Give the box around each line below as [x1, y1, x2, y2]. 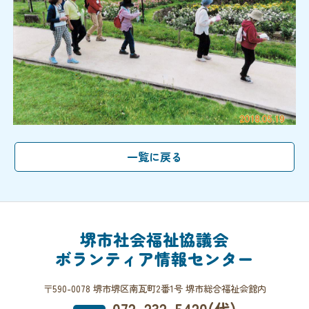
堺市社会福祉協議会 [80, 228, 229, 251]
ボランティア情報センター [55, 247, 254, 270]
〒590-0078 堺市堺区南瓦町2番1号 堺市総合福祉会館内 [43, 281, 266, 295]
